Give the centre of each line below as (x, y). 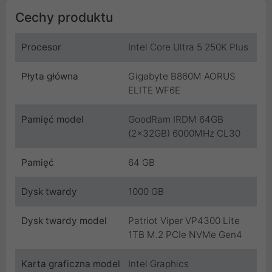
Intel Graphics (158, 263)
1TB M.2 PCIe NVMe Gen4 (185, 234)
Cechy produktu (64, 17)
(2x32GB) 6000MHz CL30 (184, 133)
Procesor (41, 47)
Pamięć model (53, 119)
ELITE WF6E (154, 90)
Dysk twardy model (64, 220)
